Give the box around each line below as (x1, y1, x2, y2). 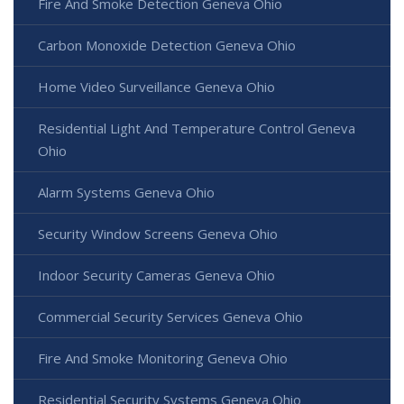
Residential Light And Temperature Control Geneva (38, 118, 355, 137)
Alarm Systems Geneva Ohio (38, 182, 215, 201)
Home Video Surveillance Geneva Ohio (38, 77, 275, 96)
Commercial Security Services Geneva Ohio (38, 307, 303, 326)
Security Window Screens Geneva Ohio (38, 224, 278, 243)
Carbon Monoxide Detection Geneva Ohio (38, 35, 296, 54)
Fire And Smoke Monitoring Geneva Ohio (38, 348, 288, 367)
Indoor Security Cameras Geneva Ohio (38, 265, 275, 284)
